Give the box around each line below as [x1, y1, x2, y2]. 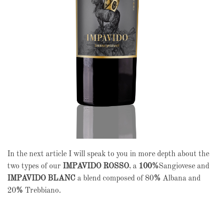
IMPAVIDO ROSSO [63, 163, 129, 171]
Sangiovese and [159, 163, 209, 171]
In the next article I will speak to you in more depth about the [7, 150, 209, 159]
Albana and [161, 175, 200, 183]
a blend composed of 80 [75, 175, 154, 183]
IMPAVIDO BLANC [7, 175, 75, 183]
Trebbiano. [23, 187, 61, 195]
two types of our [7, 163, 63, 171]
